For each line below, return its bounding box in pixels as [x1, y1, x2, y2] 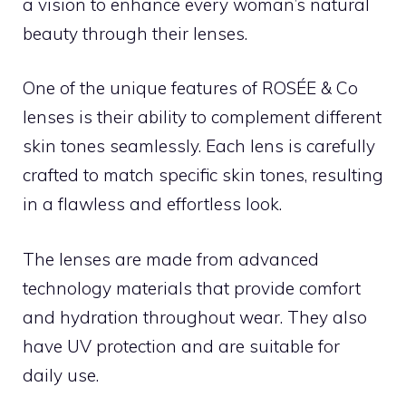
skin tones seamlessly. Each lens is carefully [23, 135, 375, 157]
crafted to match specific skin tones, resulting [23, 164, 383, 186]
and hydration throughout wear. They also [23, 305, 367, 328]
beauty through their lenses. [23, 22, 247, 44]
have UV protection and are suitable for [23, 334, 340, 357]
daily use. [23, 363, 99, 386]
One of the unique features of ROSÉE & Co [23, 77, 358, 99]
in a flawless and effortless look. [23, 193, 282, 215]
